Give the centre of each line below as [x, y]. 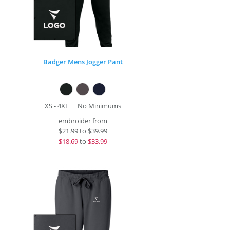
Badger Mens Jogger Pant [83, 62]
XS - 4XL [56, 106]
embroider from [83, 121]
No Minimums [99, 106]
